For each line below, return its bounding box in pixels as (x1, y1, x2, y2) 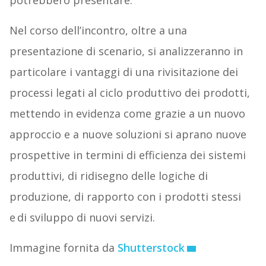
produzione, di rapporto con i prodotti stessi (9, 189, 241, 204)
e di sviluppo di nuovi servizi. (9, 210, 155, 225)
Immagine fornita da (9, 240, 118, 255)
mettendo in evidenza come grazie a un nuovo (9, 106, 245, 121)
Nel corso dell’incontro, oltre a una (9, 23, 187, 38)
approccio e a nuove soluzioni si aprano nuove (9, 127, 246, 142)
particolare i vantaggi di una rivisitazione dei (9, 65, 238, 80)
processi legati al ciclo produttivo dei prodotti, (9, 85, 250, 100)
